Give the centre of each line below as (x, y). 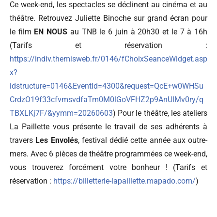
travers (21, 140)
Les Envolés (55, 140)
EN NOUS (49, 31)
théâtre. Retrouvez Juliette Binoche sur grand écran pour (108, 18)
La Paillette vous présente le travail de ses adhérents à (108, 126)
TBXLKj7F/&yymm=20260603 (61, 113)
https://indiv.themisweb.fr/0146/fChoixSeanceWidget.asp (108, 59)
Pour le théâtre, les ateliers (163, 113)
